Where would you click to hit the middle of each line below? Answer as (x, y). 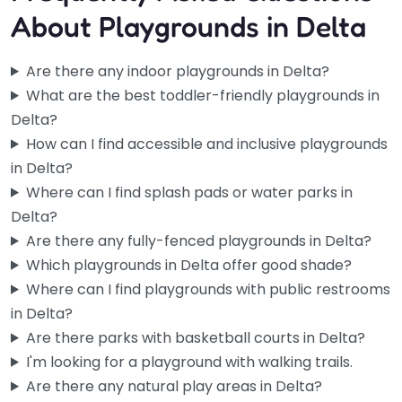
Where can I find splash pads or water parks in (189, 192)
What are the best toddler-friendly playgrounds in (202, 95)
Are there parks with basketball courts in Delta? (195, 337)
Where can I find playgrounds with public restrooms (208, 289)
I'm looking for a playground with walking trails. (189, 362)
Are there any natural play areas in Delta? (174, 386)
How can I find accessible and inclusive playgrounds (206, 144)
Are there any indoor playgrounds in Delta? (177, 71)
